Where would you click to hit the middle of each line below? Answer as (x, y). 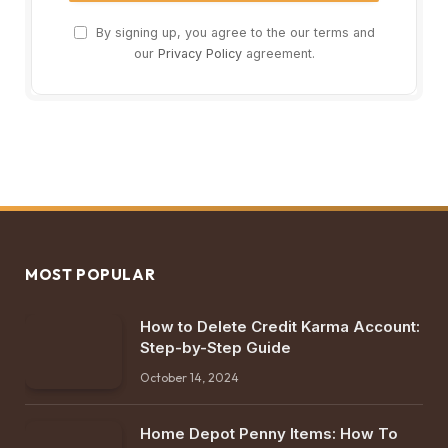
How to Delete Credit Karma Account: (280, 327)
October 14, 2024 (189, 378)
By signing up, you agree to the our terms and (233, 33)
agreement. (278, 54)
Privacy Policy (199, 54)
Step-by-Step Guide (215, 348)
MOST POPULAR (90, 275)
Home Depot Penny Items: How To (269, 433)
